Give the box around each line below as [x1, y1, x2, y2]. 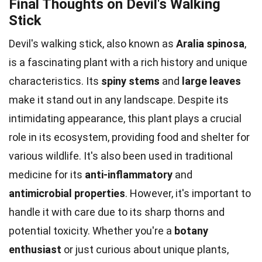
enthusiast [9, 243, 61, 256]
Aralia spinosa [176, 37, 244, 50]
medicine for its [9, 168, 85, 181]
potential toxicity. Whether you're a [9, 224, 174, 237]
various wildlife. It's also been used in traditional [9, 149, 233, 162]
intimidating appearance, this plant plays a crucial [9, 112, 242, 125]
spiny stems [101, 74, 160, 87]
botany [174, 224, 208, 237]
